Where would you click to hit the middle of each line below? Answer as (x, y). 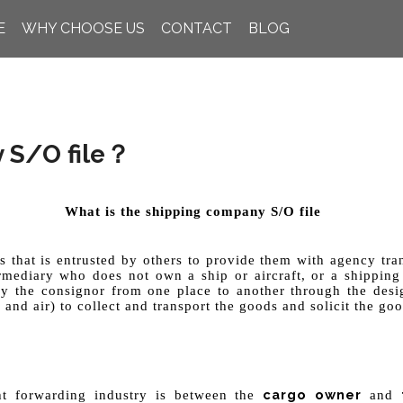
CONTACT (196, 28)
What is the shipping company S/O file (193, 211)
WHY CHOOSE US (83, 28)
